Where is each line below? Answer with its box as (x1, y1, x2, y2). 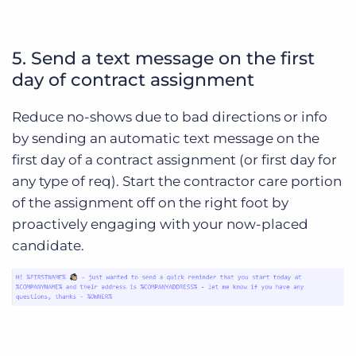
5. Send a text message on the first (12, 48, 315, 69)
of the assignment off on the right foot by (12, 195, 288, 211)
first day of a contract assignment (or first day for (12, 152, 337, 168)
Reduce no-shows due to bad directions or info (12, 109, 327, 125)
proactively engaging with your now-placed (12, 216, 308, 232)
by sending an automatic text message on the (12, 130, 319, 146)
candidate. (12, 238, 84, 253)
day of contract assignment (12, 69, 254, 91)
